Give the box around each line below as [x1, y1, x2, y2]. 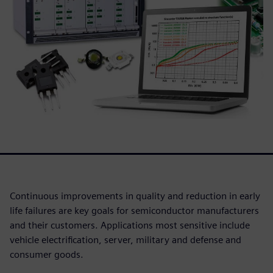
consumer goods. [10, 249, 83, 261]
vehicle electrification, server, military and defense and [10, 234, 241, 246]
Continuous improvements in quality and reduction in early [10, 190, 260, 202]
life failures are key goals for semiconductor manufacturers [10, 205, 259, 217]
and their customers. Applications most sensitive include [10, 219, 250, 232]
